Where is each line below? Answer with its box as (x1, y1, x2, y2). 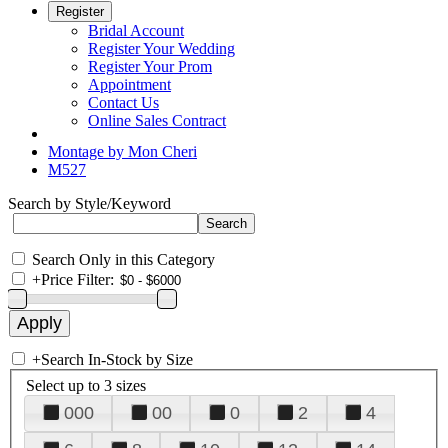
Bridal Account (88, 22, 184, 39)
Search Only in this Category (32, 251, 215, 268)
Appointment (88, 76, 171, 93)
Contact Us (88, 94, 159, 111)
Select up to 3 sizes (26, 376, 146, 394)
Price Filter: (41, 271, 114, 288)
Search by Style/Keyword (8, 195, 171, 212)
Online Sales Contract (88, 112, 226, 129)
